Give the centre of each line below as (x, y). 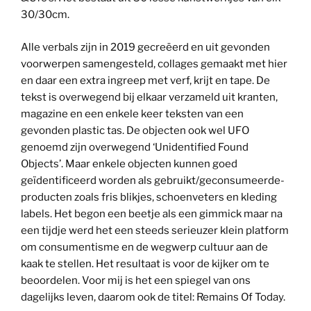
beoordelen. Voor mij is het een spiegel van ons (136, 280)
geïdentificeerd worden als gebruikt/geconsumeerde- (153, 180)
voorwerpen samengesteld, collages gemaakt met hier (154, 64)
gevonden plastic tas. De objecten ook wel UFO (135, 130)
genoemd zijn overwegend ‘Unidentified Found (135, 147)
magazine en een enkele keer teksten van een (132, 114)
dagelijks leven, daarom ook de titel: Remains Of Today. (153, 297)
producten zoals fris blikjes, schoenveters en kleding (149, 197)
